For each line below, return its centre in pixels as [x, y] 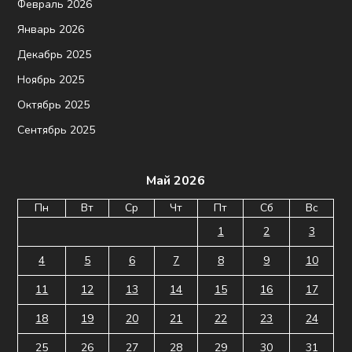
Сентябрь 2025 [57, 130]
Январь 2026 [51, 29]
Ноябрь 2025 [51, 79]
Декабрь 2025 [55, 54]
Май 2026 [176, 180]
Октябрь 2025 [54, 104]
